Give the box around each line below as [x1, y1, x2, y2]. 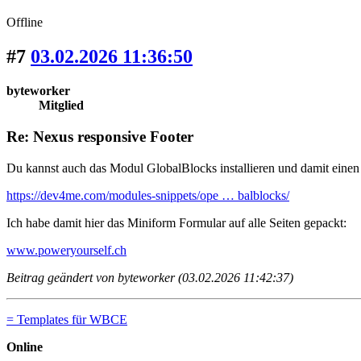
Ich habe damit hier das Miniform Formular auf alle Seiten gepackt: [6, 215, 346, 230]
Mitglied [39, 98, 84, 113]
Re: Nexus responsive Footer [6, 127, 193, 145]
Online [6, 339, 43, 354]
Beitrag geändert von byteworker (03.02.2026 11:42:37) [6, 270, 293, 284]
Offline [6, 15, 43, 30]
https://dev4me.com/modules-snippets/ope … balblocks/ [6, 188, 289, 202]
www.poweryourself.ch [6, 243, 127, 257]
